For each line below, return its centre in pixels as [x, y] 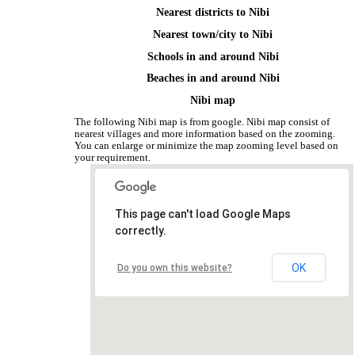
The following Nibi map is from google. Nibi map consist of [202, 122]
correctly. [141, 230]
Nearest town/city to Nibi [213, 35]
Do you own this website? [175, 267]
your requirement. [113, 157]
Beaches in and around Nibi [213, 78]
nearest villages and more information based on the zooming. [205, 134]
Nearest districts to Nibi [213, 13]
